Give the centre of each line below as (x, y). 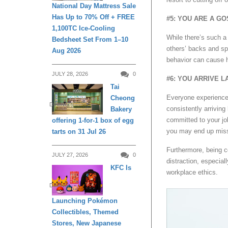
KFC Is (121, 168)
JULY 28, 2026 (70, 74)
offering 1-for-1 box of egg (93, 121)
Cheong (123, 98)
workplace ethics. (192, 173)
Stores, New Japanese (87, 223)
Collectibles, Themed (85, 212)
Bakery (121, 109)
